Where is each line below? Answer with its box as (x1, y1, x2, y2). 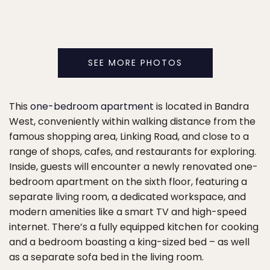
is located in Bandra (154, 99, 249, 113)
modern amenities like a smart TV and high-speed (9, 204, 246, 219)
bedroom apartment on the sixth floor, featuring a (9, 174, 247, 189)
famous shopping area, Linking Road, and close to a (9, 129, 249, 143)
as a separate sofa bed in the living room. (9, 250, 204, 264)
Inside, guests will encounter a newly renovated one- (9, 159, 258, 174)
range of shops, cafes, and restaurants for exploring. (9, 144, 256, 159)
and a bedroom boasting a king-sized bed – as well (9, 234, 250, 249)
